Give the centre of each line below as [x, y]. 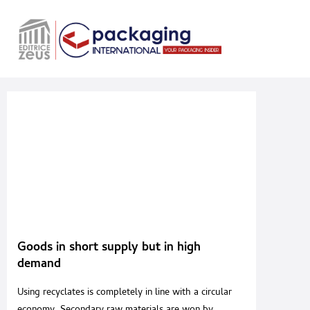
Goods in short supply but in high [109, 248]
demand [39, 265]
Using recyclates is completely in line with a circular [125, 293]
